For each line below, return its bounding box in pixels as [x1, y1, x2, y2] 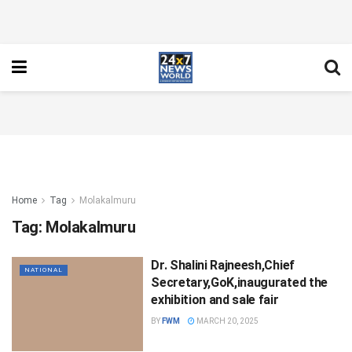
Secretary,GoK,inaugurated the [151, 275, 328, 290]
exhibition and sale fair [151, 292, 279, 307]
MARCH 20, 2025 [195, 317, 259, 325]
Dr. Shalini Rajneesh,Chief [151, 258, 295, 273]
